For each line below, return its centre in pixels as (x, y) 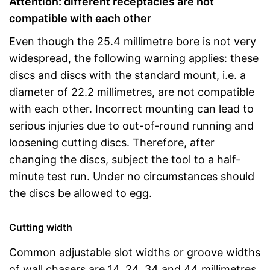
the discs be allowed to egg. (80, 193)
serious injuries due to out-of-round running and (131, 125)
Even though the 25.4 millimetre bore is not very (133, 41)
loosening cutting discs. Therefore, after (112, 142)
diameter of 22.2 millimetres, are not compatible (132, 92)
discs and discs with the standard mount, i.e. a (127, 75)
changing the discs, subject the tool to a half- (125, 159)
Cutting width (41, 227)
